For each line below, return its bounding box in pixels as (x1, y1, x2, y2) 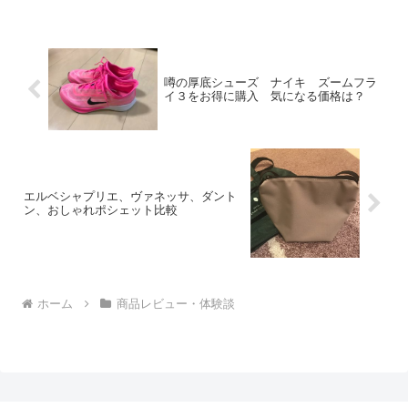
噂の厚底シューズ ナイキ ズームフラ (163, 76, 377, 90)
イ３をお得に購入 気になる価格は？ (163, 89, 365, 104)
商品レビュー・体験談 (116, 297, 235, 311)
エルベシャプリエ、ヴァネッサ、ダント (24, 189, 237, 204)
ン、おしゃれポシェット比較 (24, 203, 178, 218)
